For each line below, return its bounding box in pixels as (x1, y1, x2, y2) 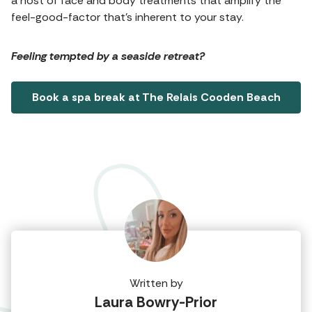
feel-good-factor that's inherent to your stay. (11, 9, 244, 24)
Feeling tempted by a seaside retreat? (11, 48, 205, 63)
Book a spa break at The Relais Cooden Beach (31, 89, 281, 104)
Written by (129, 275, 183, 290)
